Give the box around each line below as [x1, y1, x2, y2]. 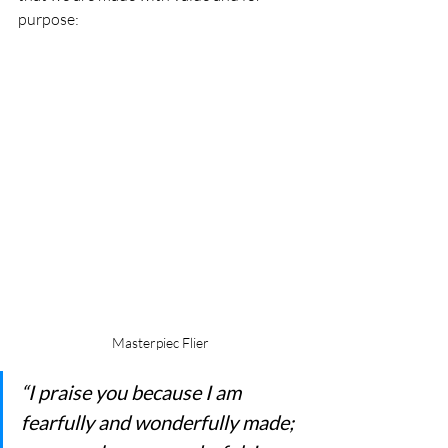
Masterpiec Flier [111, 334, 209, 351]
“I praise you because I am [21, 380, 245, 404]
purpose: [18, 9, 79, 29]
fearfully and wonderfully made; [21, 410, 298, 434]
